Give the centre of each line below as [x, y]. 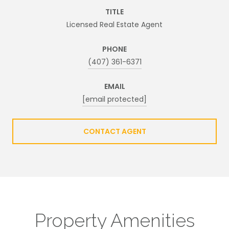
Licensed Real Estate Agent [114, 24]
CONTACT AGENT [114, 131]
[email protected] [114, 99]
